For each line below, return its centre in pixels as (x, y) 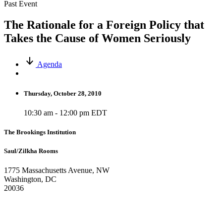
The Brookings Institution (40, 132)
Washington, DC (30, 179)
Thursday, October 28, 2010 (63, 93)
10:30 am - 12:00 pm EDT (65, 112)
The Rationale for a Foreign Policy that (104, 25)
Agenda (50, 64)
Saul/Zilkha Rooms (31, 151)
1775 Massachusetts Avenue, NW (57, 170)
